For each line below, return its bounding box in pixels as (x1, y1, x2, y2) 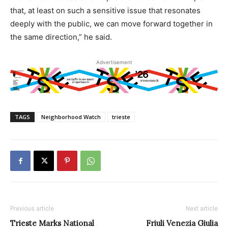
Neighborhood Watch (41, 113, 101, 121)
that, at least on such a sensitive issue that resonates (10, 5, 201, 15)
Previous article (10, 205, 54, 213)
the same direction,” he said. (10, 32, 112, 42)
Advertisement (96, 59, 132, 65)
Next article (186, 205, 218, 213)
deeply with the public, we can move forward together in (10, 18, 213, 28)
